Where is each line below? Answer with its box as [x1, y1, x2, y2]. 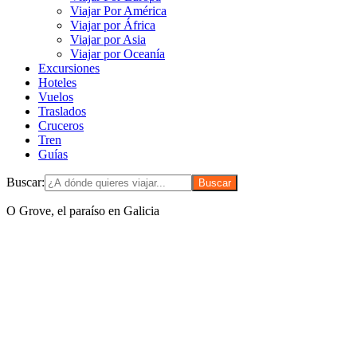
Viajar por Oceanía [70, 47, 165, 61]
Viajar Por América [70, 4, 167, 18]
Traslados [38, 104, 86, 119]
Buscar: [6, 175, 45, 190]
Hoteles [38, 76, 76, 90]
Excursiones [38, 61, 100, 76]
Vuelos [38, 90, 73, 104]
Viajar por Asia [70, 33, 146, 47]
